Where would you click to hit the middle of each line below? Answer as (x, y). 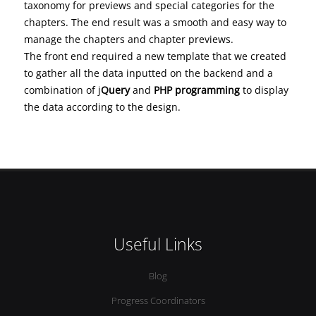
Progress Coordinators (158, 300)
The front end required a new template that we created (155, 56)
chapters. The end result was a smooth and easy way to (155, 22)
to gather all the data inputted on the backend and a (148, 73)
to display (264, 90)
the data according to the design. (102, 107)
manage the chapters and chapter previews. (131, 39)
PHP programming (196, 90)
